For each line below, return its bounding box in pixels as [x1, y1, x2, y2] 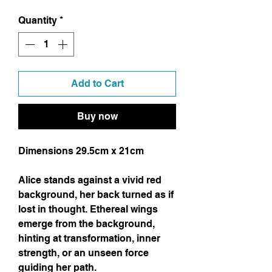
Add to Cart [70, 78, 124, 90]
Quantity [18, 15, 57, 27]
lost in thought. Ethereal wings [18, 203, 158, 216]
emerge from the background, [18, 218, 155, 230]
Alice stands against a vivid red [18, 174, 161, 186]
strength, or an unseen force [18, 247, 149, 259]
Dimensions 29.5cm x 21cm [18, 145, 144, 157]
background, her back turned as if [18, 189, 174, 201]
